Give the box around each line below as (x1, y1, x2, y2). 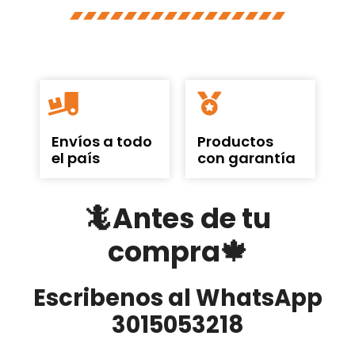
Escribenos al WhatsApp (32, 282, 323, 315)
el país (52, 148, 100, 169)
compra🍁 (107, 232, 248, 272)
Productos (197, 132, 273, 152)
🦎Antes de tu (84, 199, 271, 239)
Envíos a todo (52, 132, 152, 152)
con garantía (197, 148, 296, 169)
